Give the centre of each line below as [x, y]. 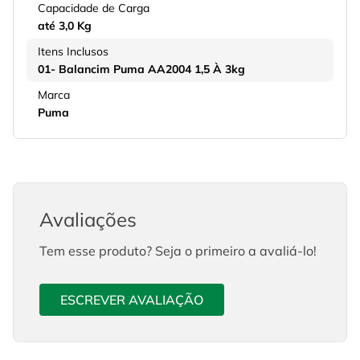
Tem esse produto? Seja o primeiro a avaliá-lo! [178, 251]
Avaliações [88, 220]
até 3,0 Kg [65, 26]
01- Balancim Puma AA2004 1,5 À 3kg [141, 70]
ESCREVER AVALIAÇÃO [132, 299]
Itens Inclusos [73, 52]
